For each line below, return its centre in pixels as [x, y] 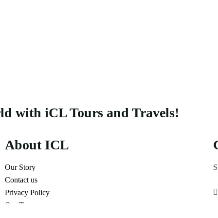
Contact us [21, 180]
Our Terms [21, 205]
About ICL [37, 145]
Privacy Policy [27, 192]
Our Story [20, 167]
